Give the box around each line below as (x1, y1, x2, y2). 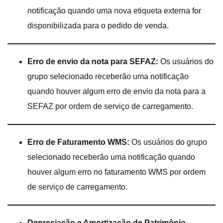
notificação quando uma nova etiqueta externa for (27, 6, 201, 15)
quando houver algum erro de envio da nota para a (27, 87, 206, 96)
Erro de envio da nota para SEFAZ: (27, 57, 160, 66)
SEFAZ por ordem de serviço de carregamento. (27, 102, 193, 111)
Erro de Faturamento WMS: (27, 137, 129, 146)
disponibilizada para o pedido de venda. (27, 21, 169, 30)
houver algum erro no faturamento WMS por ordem (27, 167, 206, 176)
